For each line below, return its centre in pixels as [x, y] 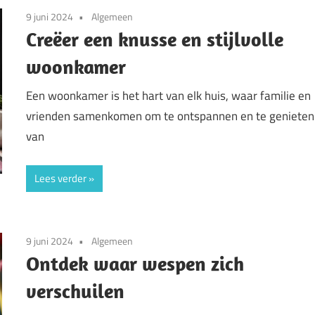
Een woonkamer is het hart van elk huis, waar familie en [169, 96]
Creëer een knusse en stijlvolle [155, 39]
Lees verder [61, 178]
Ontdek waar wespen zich [135, 263]
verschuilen [76, 290]
